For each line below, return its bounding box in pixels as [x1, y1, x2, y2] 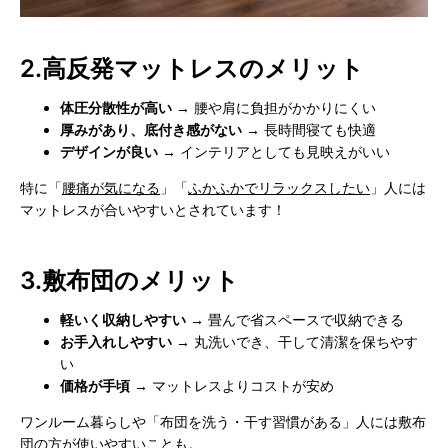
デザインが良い [60, 143, 158, 161]
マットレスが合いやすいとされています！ [20, 201, 286, 219]
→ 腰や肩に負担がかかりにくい [172, 99, 376, 117]
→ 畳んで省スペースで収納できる [186, 311, 404, 329]
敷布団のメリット [42, 266, 239, 296]
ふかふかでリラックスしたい [188, 179, 370, 197]
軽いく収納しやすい [60, 311, 186, 329]
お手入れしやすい [60, 333, 172, 351]
